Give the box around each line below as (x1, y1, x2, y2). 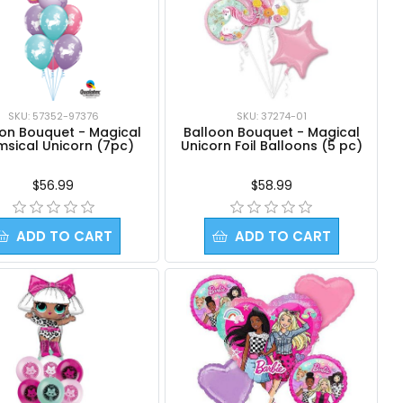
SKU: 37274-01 (236, 108, 307, 123)
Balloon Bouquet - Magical (183, 122, 360, 141)
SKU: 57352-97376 (7, 108, 99, 123)
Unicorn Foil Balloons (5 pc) (180, 136, 363, 155)
